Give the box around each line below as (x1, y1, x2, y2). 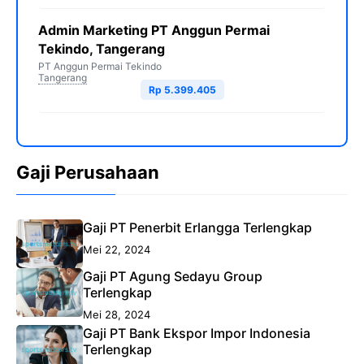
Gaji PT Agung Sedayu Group (82, 268, 262, 284)
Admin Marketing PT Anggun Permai (38, 22, 270, 38)
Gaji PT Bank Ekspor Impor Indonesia (82, 325, 310, 341)
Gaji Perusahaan (16, 162, 159, 183)
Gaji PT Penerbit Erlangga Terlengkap (82, 219, 312, 236)
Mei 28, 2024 (82, 308, 150, 321)
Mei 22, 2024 (82, 243, 150, 256)
